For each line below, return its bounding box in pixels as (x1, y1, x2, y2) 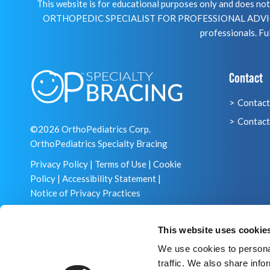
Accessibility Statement (62, 173, 156, 184)
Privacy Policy (30, 159, 88, 169)
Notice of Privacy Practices (30, 187, 140, 198)
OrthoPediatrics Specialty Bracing (30, 138, 168, 149)
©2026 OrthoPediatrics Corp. (30, 124, 151, 134)
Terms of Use (95, 159, 146, 169)
